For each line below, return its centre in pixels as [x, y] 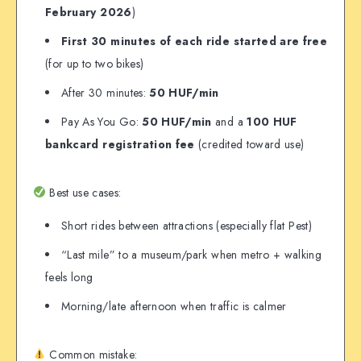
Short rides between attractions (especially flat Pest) [187, 225]
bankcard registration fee [120, 144]
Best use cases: [83, 192]
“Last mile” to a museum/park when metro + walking [192, 254]
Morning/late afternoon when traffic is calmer [174, 306]
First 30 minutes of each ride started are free [195, 41]
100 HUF [272, 121]
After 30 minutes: [106, 92]
